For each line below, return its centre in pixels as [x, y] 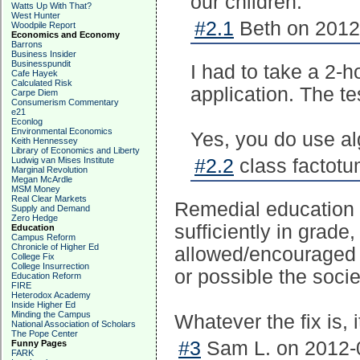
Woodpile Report [43, 25]
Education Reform [46, 276]
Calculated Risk [42, 83]
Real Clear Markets [49, 198]
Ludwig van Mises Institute [63, 160]
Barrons [27, 44]
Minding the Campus [51, 314]
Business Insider [44, 54]
